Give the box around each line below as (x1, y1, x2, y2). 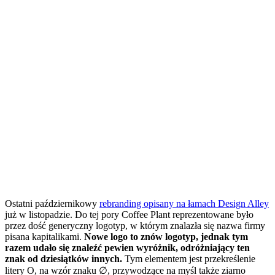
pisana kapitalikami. (5, 231, 84, 242)
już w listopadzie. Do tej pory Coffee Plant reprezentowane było (5, 209, 254, 220)
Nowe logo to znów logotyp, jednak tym (84, 231, 248, 242)
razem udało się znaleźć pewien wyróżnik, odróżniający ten (5, 242, 250, 253)
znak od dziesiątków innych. (5, 253, 122, 264)
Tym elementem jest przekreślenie (122, 253, 255, 264)
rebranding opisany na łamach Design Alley (99, 198, 269, 209)
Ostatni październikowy (5, 198, 99, 209)
